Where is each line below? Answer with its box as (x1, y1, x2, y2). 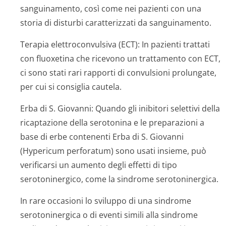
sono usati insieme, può (114, 145, 206, 156)
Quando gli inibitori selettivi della (93, 103, 220, 114)
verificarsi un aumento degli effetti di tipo (20, 159, 177, 171)
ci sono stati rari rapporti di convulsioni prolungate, (20, 67, 216, 78)
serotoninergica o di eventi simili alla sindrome (20, 209, 198, 220)
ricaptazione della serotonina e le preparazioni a (20, 117, 204, 128)
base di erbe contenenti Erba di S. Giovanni (20, 131, 184, 142)
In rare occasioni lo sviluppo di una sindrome (20, 195, 191, 206)
